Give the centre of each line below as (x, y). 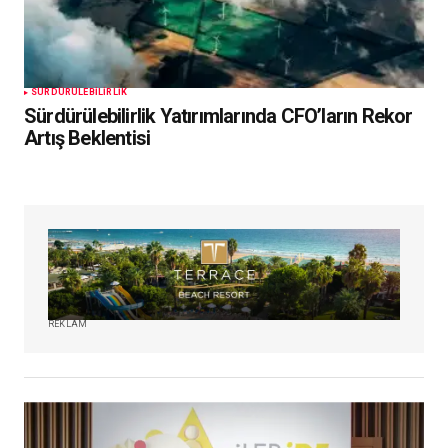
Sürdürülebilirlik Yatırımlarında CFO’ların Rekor (218, 116)
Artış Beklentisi (87, 138)
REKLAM (68, 324)
